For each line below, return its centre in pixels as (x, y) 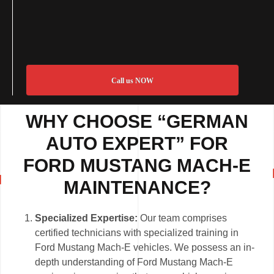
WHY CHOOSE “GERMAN (137, 122)
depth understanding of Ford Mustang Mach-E (134, 262)
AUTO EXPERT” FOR (137, 144)
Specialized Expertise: (87, 218)
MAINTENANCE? (137, 188)
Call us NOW (132, 81)
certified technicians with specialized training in (137, 233)
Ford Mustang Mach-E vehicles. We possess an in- (145, 248)
